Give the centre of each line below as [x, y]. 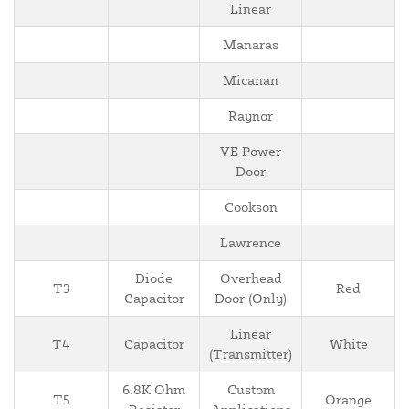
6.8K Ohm [154, 390]
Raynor [251, 116]
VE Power [251, 152]
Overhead [251, 278]
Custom [251, 390]
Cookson [251, 207]
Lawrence [251, 243]
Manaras [251, 45]
